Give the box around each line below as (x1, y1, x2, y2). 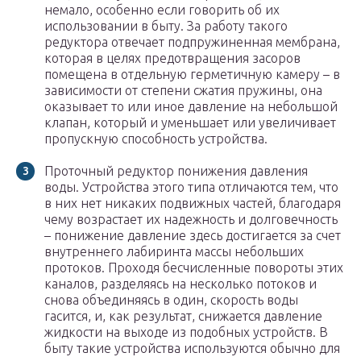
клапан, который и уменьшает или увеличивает (44, 115, 336, 131)
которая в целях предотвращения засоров (44, 51, 301, 66)
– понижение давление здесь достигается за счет (44, 228, 341, 243)
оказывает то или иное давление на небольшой (44, 99, 338, 114)
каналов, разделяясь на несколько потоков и (44, 276, 317, 292)
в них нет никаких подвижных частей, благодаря (44, 196, 341, 211)
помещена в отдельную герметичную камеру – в (44, 67, 340, 82)
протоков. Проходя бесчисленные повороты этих (44, 260, 343, 276)
